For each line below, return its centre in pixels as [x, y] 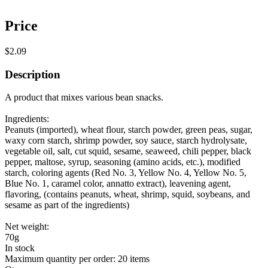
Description [33, 74]
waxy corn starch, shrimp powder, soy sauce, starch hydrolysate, [126, 141]
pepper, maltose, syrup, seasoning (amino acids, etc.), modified [123, 162]
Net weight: [27, 227]
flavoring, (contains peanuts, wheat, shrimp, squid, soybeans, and [127, 194]
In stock [20, 248]
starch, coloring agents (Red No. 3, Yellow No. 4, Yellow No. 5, [126, 173]
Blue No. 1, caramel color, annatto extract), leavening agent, [118, 184]
